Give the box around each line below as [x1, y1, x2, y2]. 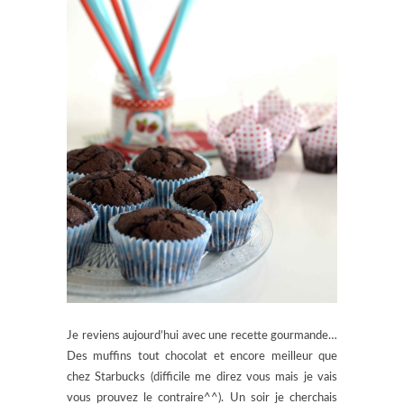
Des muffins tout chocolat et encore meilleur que [67, 350, 337, 363]
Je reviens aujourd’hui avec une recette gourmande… [67, 329, 337, 342]
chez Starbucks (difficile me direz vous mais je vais [67, 371, 337, 383]
